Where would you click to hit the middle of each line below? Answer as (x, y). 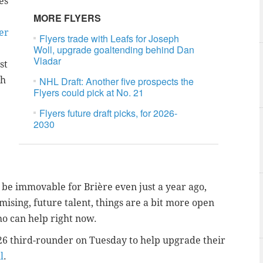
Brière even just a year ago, (145, 187)
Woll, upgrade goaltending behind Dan (114, 50)
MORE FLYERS (68, 18)
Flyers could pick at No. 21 (89, 93)
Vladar (48, 61)
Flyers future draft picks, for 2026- (109, 113)
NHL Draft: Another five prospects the (117, 82)
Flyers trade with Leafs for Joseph (109, 39)
